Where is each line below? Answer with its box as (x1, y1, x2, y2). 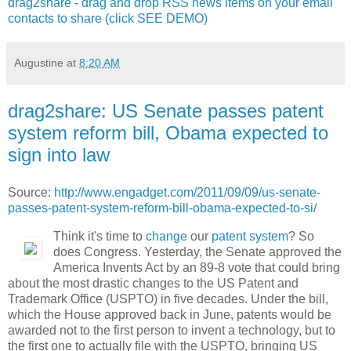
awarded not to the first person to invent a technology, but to (8, 323, 335, 337)
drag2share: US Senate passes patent (8, 100, 324, 122)
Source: (8, 185, 54, 199)
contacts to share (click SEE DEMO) (8, 12, 208, 26)
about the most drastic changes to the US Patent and (8, 276, 299, 290)
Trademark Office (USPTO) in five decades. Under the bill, (8, 291, 328, 306)
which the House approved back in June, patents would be (8, 307, 331, 321)
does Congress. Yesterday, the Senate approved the (53, 244, 342, 259)
